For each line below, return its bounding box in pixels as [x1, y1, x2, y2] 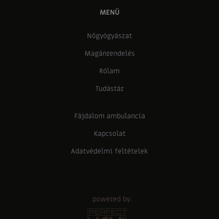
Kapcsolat [93, 129, 126, 138]
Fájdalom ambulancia [74, 111, 145, 121]
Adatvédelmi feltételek [71, 147, 148, 156]
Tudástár [95, 84, 124, 93]
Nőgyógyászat [87, 31, 132, 41]
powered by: [92, 195, 132, 204]
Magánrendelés [84, 49, 135, 58]
